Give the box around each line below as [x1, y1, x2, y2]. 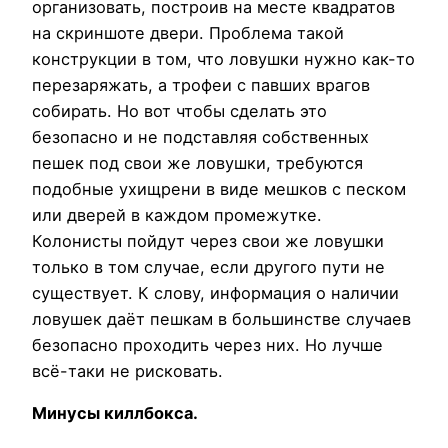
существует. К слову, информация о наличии [32, 283, 399, 304]
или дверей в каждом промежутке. [32, 205, 322, 226]
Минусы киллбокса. [32, 403, 198, 424]
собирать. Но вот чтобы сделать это [32, 101, 327, 122]
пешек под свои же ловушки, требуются [32, 153, 363, 174]
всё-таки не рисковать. [32, 361, 223, 382]
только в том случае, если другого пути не [32, 257, 385, 278]
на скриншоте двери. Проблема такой [32, 23, 344, 44]
